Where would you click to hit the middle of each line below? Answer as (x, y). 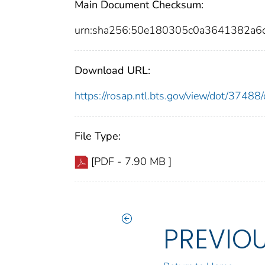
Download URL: (112, 70)
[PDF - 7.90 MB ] (131, 161)
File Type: (98, 136)
